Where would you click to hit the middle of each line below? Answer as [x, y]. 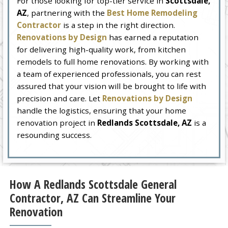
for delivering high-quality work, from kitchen [102, 50]
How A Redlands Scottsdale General [93, 184]
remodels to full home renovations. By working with [113, 62]
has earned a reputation [153, 37]
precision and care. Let [60, 98]
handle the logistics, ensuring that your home [102, 111]
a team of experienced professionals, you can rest [109, 74]
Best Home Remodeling [152, 13]
